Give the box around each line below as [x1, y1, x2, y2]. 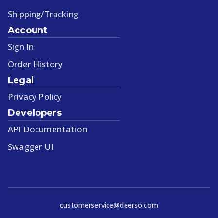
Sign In [8, 40, 34, 52]
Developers [8, 107, 62, 118]
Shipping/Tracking [8, 8, 78, 19]
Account [8, 24, 48, 36]
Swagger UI [8, 141, 54, 152]
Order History [8, 58, 63, 70]
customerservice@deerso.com [60, 200, 158, 210]
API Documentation [8, 123, 87, 135]
